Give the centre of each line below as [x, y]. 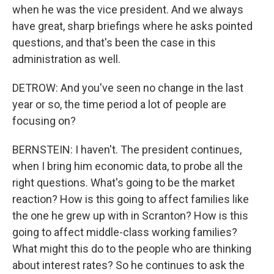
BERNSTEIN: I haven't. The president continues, [127, 150]
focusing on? [44, 121]
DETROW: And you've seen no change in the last [128, 88]
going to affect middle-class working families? [125, 232]
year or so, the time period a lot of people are [119, 104]
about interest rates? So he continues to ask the [128, 265]
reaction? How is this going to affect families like [131, 199]
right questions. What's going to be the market [124, 183]
